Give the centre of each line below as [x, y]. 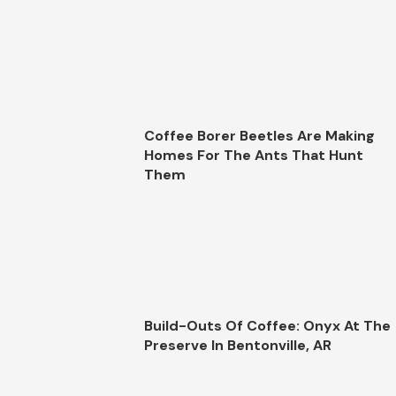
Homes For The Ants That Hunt [254, 156]
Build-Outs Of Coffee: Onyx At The [268, 325]
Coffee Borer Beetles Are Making [260, 136]
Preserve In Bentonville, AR [238, 345]
